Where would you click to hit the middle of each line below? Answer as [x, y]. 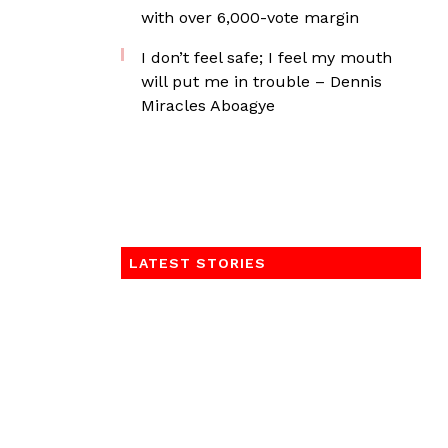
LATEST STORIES [197, 263]
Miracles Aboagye [208, 105]
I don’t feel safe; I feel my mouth [266, 57]
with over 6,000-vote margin [250, 17]
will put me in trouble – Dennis [261, 81]
